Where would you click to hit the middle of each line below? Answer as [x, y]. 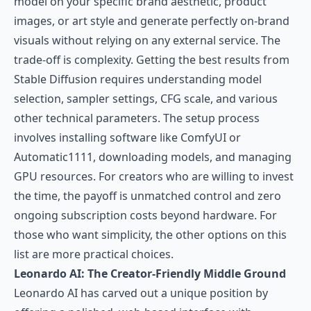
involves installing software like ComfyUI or [127, 137]
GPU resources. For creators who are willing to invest [154, 176]
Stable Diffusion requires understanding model [138, 79]
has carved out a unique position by [173, 293]
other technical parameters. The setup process [137, 118]
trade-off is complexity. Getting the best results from [152, 60]
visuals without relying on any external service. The [147, 40]
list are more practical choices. [94, 254]
